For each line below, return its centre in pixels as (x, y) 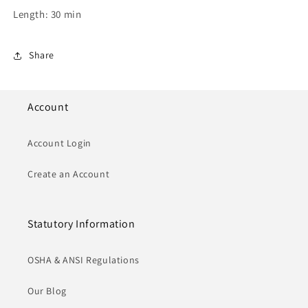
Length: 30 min (47, 14)
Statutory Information (81, 223)
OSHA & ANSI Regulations (84, 260)
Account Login (59, 143)
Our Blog (47, 290)
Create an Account (69, 174)
